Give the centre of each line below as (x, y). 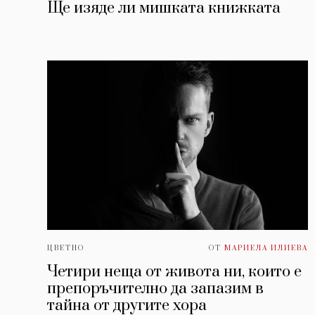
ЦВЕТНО (66, 249)
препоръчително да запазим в (155, 289)
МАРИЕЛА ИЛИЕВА (266, 249)
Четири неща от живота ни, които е (174, 272)
